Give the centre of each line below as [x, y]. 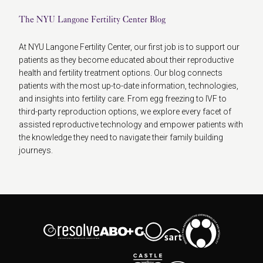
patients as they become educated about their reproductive [126, 60]
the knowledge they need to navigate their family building [121, 138]
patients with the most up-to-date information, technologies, [129, 86]
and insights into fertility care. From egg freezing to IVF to [123, 99]
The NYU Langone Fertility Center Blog [92, 20]
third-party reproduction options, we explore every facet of [125, 112]
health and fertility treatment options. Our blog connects [121, 73]
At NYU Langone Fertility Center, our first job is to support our [129, 47]
